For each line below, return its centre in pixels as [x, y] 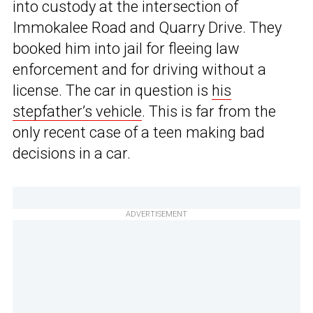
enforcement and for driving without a [139, 70]
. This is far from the [209, 112]
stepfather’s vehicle [77, 112]
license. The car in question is [112, 91]
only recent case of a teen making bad [139, 133]
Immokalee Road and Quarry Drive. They [147, 28]
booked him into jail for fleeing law [126, 49]
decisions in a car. [72, 154]
